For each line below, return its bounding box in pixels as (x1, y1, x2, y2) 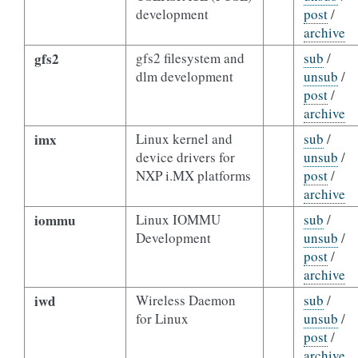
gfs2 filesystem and (135, 49, 245, 67)
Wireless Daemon (135, 291, 236, 309)
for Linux (135, 309, 189, 328)
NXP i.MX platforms (135, 166, 251, 185)
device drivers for (135, 148, 235, 166)
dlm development (135, 67, 233, 86)
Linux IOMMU (135, 210, 221, 229)
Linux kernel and (135, 129, 233, 148)
